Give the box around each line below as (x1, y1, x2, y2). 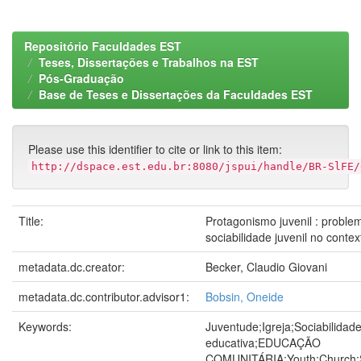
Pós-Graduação (39, 70, 124, 86)
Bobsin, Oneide (205, 288, 284, 305)
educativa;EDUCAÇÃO (205, 334, 321, 351)
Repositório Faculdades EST (24, 38, 181, 54)
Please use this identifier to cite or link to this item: (28, 141, 282, 157)
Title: (19, 213, 47, 229)
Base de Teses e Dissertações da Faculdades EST (39, 86, 313, 102)
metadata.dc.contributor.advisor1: (19, 288, 193, 305)
